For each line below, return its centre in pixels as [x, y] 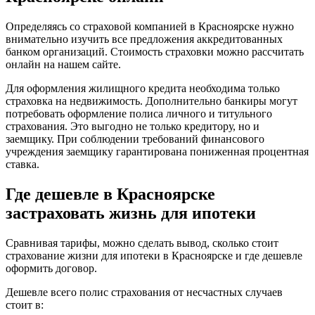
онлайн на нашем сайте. [63, 64]
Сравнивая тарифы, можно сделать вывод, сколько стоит [142, 243]
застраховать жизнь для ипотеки [131, 213]
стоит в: [25, 304]
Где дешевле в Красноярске [110, 194]
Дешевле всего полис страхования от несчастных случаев [144, 292]
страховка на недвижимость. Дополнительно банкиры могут [152, 101]
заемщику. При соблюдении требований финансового [135, 139]
